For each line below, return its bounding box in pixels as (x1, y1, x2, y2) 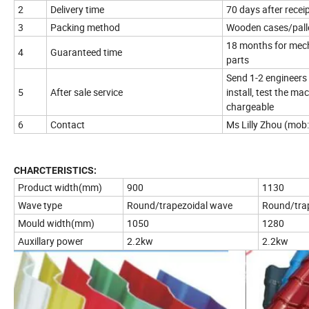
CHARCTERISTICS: (14, 165, 97, 177)
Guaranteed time (50, 46, 122, 59)
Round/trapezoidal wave (127, 199, 232, 212)
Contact (50, 118, 85, 132)
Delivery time (50, 3, 104, 17)
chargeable (226, 100, 274, 114)
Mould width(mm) (18, 217, 94, 230)
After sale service (50, 86, 123, 99)
